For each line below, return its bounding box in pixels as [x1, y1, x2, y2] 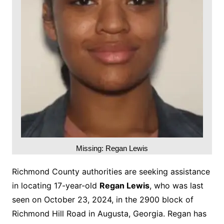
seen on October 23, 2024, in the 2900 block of [11, 194, 193, 204]
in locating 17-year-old [11, 180, 99, 190]
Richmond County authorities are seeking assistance [11, 166, 210, 176]
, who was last [149, 180, 203, 190]
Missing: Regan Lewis [75, 143, 148, 152]
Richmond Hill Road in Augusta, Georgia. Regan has [11, 208, 206, 218]
